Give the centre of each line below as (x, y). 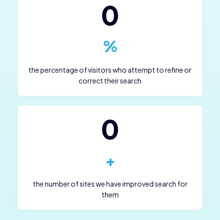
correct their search (110, 80)
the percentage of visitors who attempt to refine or (110, 69)
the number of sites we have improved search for (110, 183)
